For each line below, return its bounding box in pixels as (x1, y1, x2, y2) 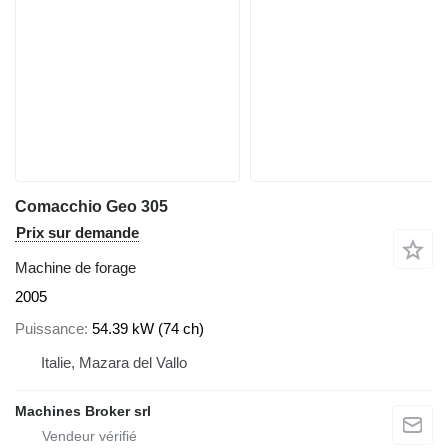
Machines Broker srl (15, 403, 151, 420)
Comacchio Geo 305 (15, 197, 168, 215)
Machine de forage (15, 258, 136, 276)
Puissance (15, 320, 84, 338)
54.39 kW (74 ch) (92, 320, 204, 338)
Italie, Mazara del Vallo (41, 354, 187, 372)
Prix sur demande (16, 223, 139, 241)
